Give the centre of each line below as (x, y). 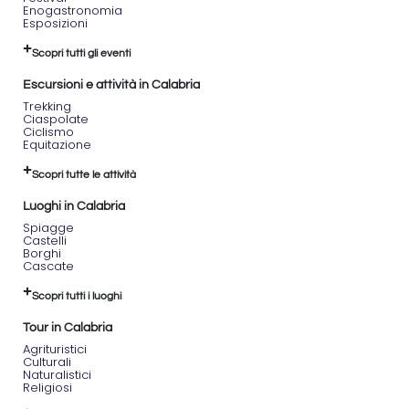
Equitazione (57, 145)
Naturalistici (57, 375)
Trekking (47, 106)
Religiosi (47, 388)
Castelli (45, 241)
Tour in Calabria (68, 328)
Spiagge (48, 228)
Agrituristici (55, 349)
